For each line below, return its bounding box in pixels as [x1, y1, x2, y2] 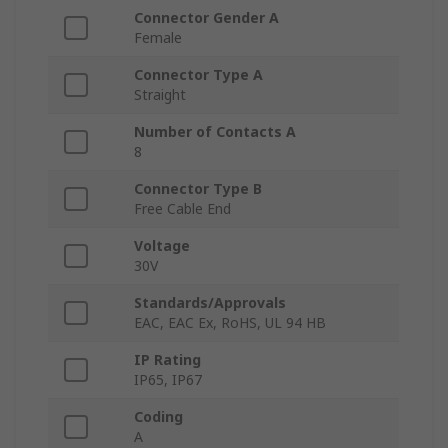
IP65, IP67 [134, 370, 202, 390]
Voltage [134, 236, 190, 256]
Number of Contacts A [134, 122, 296, 142]
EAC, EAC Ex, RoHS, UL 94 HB [134, 313, 326, 333]
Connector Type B [134, 179, 262, 199]
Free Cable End [134, 199, 231, 219]
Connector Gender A [134, 8, 279, 28]
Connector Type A [134, 65, 263, 85]
